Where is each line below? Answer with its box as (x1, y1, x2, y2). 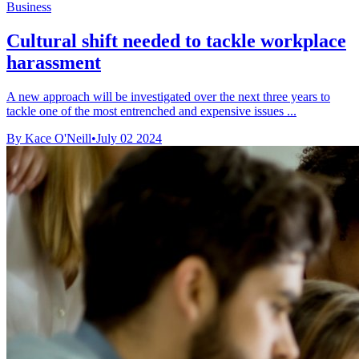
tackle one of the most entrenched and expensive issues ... (6, 103, 296, 118)
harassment (6, 51, 101, 73)
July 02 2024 (96, 131, 162, 145)
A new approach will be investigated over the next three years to (6, 89, 330, 103)
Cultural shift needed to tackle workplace (6, 30, 346, 51)
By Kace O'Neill (6, 131, 91, 145)
